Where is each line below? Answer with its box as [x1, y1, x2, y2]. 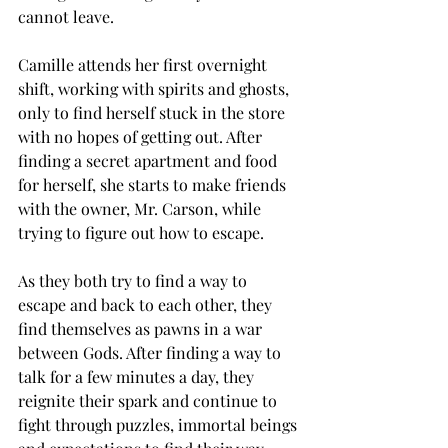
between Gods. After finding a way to [18, 342, 285, 364]
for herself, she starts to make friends [18, 174, 290, 196]
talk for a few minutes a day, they [18, 366, 258, 388]
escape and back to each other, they [18, 294, 276, 316]
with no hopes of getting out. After [18, 126, 266, 148]
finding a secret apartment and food [18, 150, 281, 172]
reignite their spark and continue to [18, 390, 281, 412]
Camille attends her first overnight [18, 54, 271, 76]
